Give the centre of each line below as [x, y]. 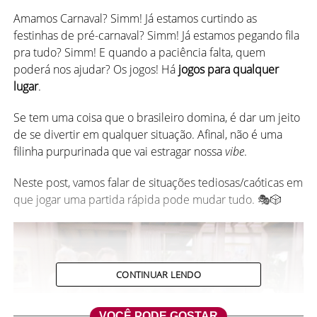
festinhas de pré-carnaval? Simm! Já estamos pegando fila [156, 35]
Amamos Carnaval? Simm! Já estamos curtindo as [135, 18]
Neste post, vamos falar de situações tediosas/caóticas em [158, 182]
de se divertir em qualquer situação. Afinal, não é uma [148, 134]
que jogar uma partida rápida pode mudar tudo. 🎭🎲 [147, 199]
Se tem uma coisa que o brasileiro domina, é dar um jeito [156, 117]
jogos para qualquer [227, 69]
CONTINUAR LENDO [158, 274]
